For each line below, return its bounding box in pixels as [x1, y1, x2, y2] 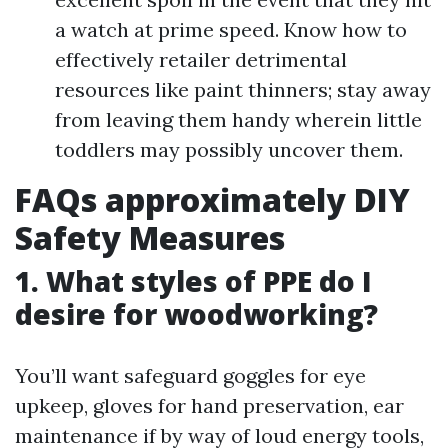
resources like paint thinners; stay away [55, 77, 431, 102]
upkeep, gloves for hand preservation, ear [15, 393, 404, 418]
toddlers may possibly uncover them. [55, 137, 403, 162]
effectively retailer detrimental [55, 47, 347, 72]
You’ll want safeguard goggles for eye [15, 363, 366, 388]
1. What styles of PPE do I [15, 262, 372, 300]
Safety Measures [15, 216, 285, 259]
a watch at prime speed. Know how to [55, 17, 407, 42]
